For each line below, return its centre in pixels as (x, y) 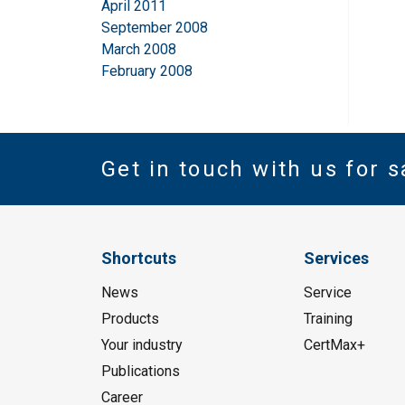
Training (328, 319)
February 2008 (147, 71)
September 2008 (155, 28)
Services (336, 259)
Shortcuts (139, 259)
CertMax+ (334, 345)
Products (130, 319)
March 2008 (139, 50)
